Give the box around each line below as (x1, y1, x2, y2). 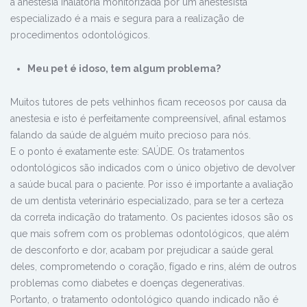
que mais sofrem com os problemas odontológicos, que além (10, 228, 289, 240)
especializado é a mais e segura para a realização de (10, 13, 244, 25)
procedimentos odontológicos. (10, 29, 150, 41)
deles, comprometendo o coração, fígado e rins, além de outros (10, 261, 297, 273)
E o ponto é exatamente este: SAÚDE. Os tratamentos (10, 146, 245, 158)
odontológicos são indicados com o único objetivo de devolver (10, 162, 295, 174)
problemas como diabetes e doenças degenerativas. (10, 278, 245, 289)
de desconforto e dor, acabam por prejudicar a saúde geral (10, 245, 273, 256)
